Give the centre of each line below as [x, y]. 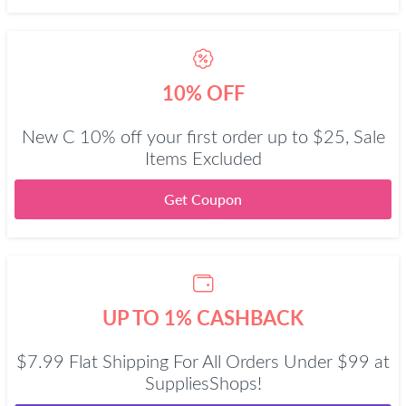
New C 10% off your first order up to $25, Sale [203, 138]
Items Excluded [203, 159]
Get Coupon [203, 199]
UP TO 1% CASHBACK [203, 318]
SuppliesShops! [203, 384]
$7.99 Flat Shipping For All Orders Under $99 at [203, 362]
